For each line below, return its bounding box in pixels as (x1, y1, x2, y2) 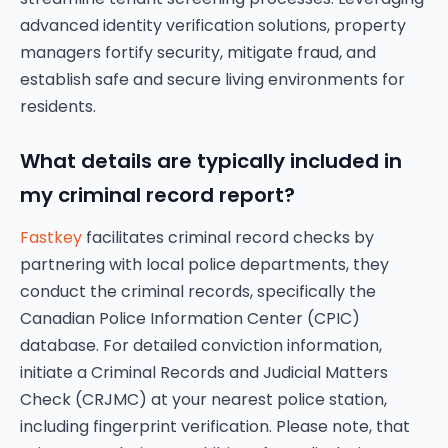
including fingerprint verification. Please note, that (20, 415, 410, 438)
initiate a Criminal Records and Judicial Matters (20, 361, 388, 384)
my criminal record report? (20, 181, 295, 209)
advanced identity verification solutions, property (20, 14, 406, 37)
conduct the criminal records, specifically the (20, 280, 376, 303)
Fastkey (20, 226, 82, 249)
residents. (20, 95, 96, 118)
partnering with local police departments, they (20, 253, 389, 276)
